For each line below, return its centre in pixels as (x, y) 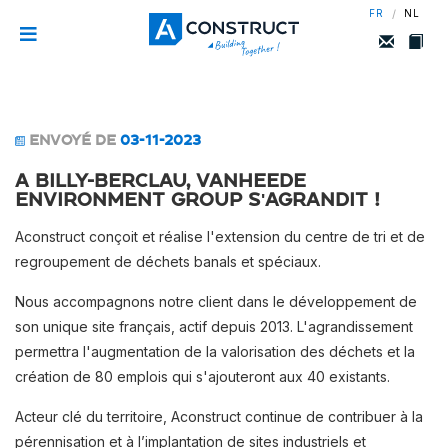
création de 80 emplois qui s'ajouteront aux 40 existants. (202, 376)
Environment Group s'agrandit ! (197, 199)
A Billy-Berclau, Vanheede (160, 180)
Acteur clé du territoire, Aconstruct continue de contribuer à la (219, 416)
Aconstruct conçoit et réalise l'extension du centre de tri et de (220, 236)
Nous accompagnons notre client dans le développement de (216, 301)
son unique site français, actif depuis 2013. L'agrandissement (214, 326)
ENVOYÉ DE (70, 140)
